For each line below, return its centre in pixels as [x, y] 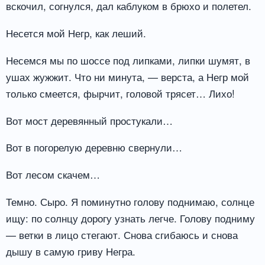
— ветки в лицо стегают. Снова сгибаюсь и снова [122, 235]
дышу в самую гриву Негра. [71, 251]
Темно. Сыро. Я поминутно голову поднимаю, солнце [130, 202]
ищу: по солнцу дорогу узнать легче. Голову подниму [130, 218]
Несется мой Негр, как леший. [76, 33]
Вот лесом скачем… [53, 174]
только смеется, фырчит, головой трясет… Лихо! [120, 93]
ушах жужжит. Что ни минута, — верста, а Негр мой [127, 76]
